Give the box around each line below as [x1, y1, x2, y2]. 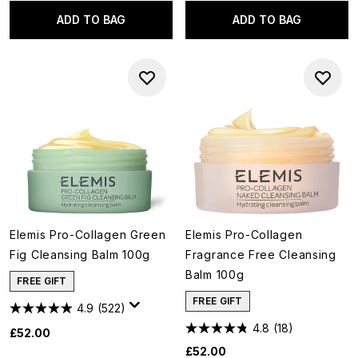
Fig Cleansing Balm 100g [10, 248, 151, 261]
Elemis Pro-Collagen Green [10, 228, 166, 241]
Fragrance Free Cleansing [185, 248, 336, 261]
